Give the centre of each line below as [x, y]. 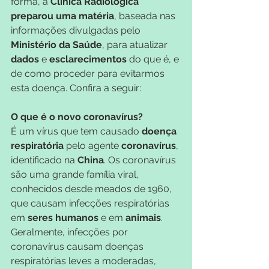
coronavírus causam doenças [78, 246]
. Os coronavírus [141, 160]
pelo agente [92, 145]
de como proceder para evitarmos [89, 73]
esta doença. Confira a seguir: [76, 88]
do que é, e [154, 59]
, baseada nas [146, 16]
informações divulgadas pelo [77, 30]
